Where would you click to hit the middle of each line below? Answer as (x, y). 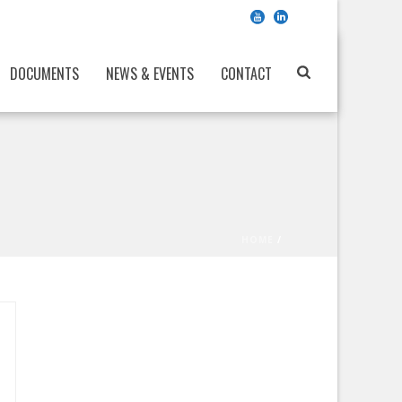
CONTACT (247, 74)
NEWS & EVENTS (150, 74)
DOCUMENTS (45, 74)
